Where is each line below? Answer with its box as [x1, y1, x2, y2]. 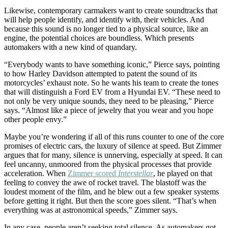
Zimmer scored [68, 169, 118, 178]
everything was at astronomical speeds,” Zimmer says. [4, 206, 178, 214]
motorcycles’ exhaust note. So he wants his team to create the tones [4, 78, 218, 87]
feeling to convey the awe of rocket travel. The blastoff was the [4, 178, 206, 187]
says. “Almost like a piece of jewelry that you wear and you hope [4, 106, 213, 115]
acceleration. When [4, 169, 68, 178]
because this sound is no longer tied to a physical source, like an [4, 24, 208, 33]
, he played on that [153, 169, 212, 178]
